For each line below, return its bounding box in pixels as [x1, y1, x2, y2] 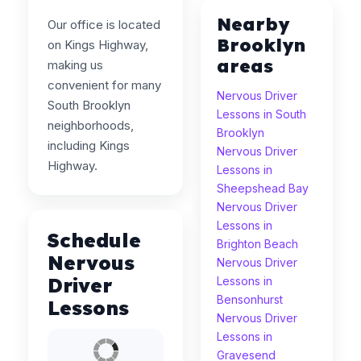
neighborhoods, [48, 118, 134, 133]
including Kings [48, 138, 130, 153]
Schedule [48, 228, 141, 252]
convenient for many [48, 77, 161, 93]
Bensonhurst [217, 293, 284, 306]
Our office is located [48, 17, 160, 32]
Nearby [217, 13, 290, 35]
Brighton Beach [217, 237, 299, 251]
